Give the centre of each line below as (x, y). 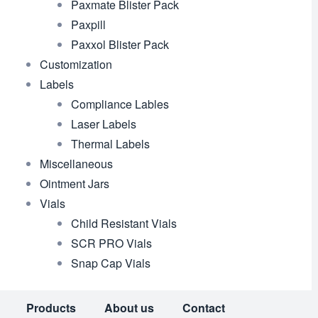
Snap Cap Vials (110, 263)
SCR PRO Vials (111, 243)
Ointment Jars (74, 183)
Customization (76, 64)
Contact (203, 308)
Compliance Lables (120, 104)
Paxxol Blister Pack (120, 44)
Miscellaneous (76, 164)
